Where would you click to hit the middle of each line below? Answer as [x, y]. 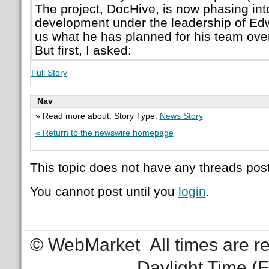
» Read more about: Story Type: [97, 116]
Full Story [49, 73]
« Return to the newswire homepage [104, 133]
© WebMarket [85, 244]
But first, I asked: [83, 50]
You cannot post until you [104, 192]
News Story [181, 116]
